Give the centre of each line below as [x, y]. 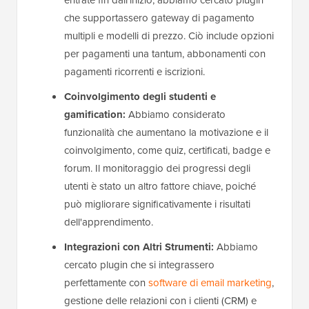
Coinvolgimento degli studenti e [140, 97]
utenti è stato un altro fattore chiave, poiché [160, 187]
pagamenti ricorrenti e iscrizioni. [134, 72]
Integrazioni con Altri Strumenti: [139, 247]
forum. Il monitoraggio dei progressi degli [157, 169]
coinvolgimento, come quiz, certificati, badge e [167, 151]
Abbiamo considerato [176, 115]
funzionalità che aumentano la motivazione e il [166, 133]
